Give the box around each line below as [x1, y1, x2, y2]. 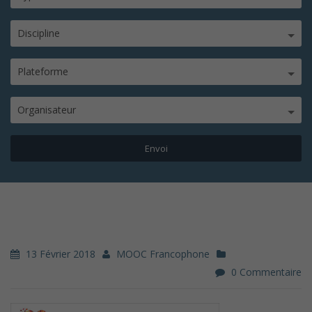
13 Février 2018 [23, 247, 95, 260]
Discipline [17, 26, 60, 40]
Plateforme [17, 65, 68, 78]
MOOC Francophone [114, 247, 210, 260]
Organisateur [17, 103, 76, 116]
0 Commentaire [231, 265, 302, 279]
